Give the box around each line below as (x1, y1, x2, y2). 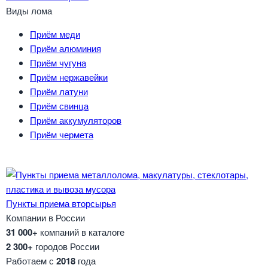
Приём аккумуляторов (30, 114, 121, 127)
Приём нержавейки (30, 71, 108, 84)
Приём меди (30, 28, 80, 41)
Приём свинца (30, 99, 89, 112)
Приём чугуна (30, 56, 86, 69)
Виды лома (6, 4, 52, 17)
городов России (33, 240, 99, 253)
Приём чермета (30, 128, 93, 141)
